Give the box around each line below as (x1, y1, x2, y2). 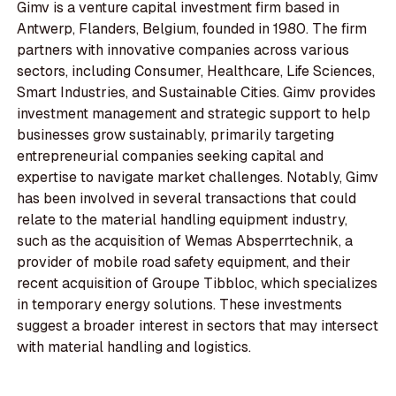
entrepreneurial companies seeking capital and (17, 146, 324, 165)
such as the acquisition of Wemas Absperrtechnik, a (17, 231, 354, 250)
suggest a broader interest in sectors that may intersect (17, 316, 379, 335)
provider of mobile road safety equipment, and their (17, 252, 352, 271)
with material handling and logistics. (17, 337, 252, 356)
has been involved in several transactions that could (17, 188, 357, 208)
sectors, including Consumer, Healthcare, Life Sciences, (17, 61, 376, 80)
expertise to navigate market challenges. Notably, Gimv (17, 167, 379, 187)
